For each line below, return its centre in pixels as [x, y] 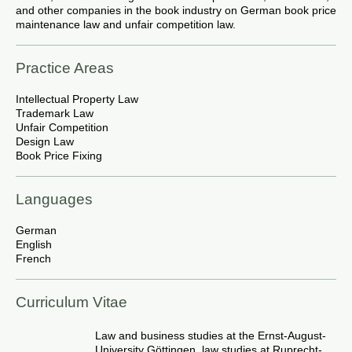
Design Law [45, 141]
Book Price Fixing [59, 156]
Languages [54, 199]
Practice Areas [65, 68]
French [33, 258]
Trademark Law [56, 113]
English [34, 244]
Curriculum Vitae [71, 302]
